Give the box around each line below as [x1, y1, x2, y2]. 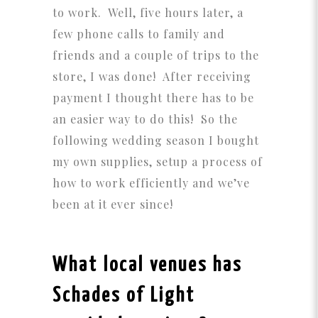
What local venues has [53, 256, 242, 276]
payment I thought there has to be [53, 90, 254, 106]
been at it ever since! [53, 197, 173, 212]
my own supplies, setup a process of [53, 154, 263, 170]
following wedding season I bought [53, 133, 259, 148]
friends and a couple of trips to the [53, 48, 259, 63]
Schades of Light [53, 286, 195, 307]
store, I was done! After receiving [53, 69, 251, 84]
